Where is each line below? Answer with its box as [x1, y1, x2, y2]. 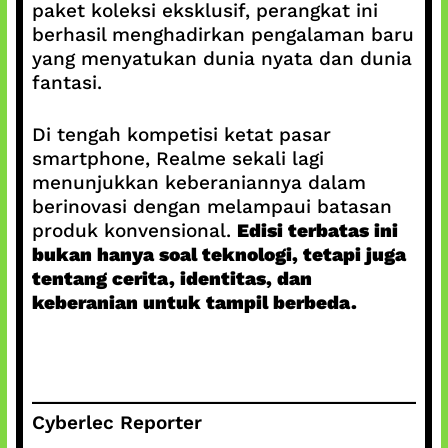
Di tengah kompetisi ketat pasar [31, 123, 331, 146]
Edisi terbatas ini [236, 219, 398, 242]
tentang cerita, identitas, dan [31, 267, 312, 290]
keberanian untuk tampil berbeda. [31, 291, 357, 314]
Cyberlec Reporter [31, 410, 202, 434]
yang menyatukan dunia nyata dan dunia [31, 46, 412, 70]
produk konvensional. [31, 219, 237, 242]
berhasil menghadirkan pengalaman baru [31, 22, 414, 46]
